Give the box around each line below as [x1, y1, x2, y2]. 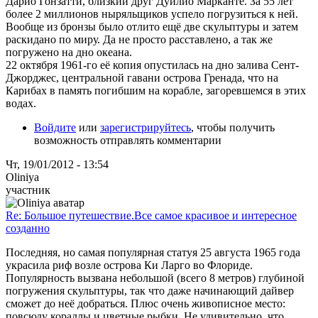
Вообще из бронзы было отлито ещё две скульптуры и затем [6, 20, 298, 33]
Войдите [34, 121, 76, 133]
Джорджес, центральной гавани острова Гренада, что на [6, 71, 278, 84]
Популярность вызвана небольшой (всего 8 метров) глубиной [6, 271, 305, 284]
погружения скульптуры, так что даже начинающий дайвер [6, 284, 294, 297]
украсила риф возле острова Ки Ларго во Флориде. [6, 258, 253, 271]
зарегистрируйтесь [100, 121, 191, 133]
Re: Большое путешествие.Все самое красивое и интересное [6, 209, 297, 221]
